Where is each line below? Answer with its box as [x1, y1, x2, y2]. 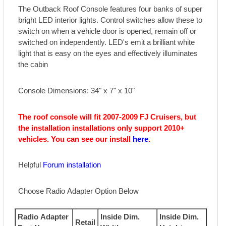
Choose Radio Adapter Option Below [18, 187, 139, 196]
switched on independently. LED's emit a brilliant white [18, 37, 195, 46]
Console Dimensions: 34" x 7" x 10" [18, 86, 135, 95]
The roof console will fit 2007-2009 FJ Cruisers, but [18, 112, 197, 121]
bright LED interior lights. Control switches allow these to [18, 15, 203, 24]
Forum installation [43, 160, 101, 169]
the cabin [18, 60, 48, 69]
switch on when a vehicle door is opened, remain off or [18, 26, 197, 35]
